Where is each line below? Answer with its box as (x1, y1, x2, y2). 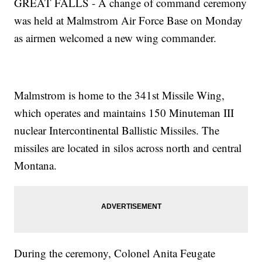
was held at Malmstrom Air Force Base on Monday (14, 12, 243, 27)
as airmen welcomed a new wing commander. (14, 30, 217, 45)
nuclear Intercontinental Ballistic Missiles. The (14, 122, 220, 137)
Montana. (14, 157, 57, 173)
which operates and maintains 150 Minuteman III (14, 105, 235, 120)
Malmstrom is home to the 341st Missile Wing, (14, 87, 225, 102)
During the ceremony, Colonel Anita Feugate (14, 245, 216, 260)
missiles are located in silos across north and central (14, 140, 242, 155)
